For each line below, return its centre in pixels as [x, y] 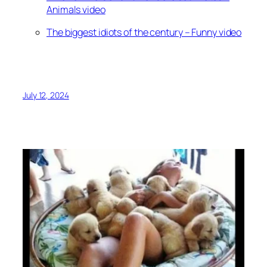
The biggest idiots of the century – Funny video [144, 32]
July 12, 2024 [46, 95]
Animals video [76, 9]
